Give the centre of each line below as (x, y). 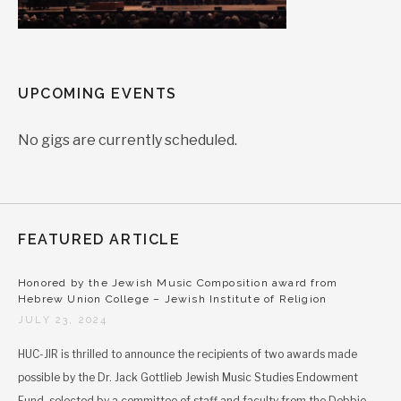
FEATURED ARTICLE (99, 239)
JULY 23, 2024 (63, 320)
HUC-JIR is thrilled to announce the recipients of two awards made (188, 354)
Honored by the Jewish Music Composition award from (178, 283)
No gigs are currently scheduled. (128, 140)
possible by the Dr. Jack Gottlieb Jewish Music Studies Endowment (188, 378)
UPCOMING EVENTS (98, 94)
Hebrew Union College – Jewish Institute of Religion (173, 299)
